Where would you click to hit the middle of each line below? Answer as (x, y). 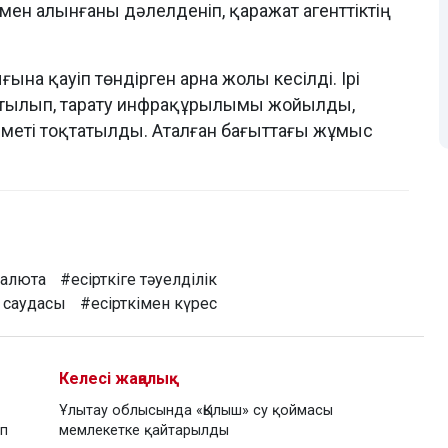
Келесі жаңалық (119, 379)
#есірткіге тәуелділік (138, 280)
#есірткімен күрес (148, 304)
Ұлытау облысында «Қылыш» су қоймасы (196, 411)
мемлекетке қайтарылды (144, 431)
